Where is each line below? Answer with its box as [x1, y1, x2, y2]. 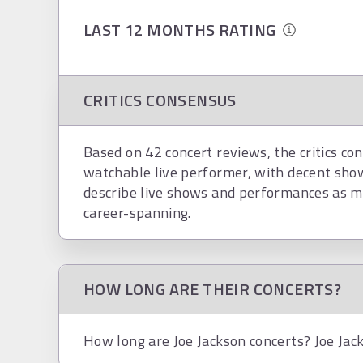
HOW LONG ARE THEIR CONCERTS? [83, 276, 342, 301]
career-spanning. [83, 202, 191, 224]
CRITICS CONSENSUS [83, 88, 237, 113]
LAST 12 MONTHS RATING [83, 17, 284, 42]
